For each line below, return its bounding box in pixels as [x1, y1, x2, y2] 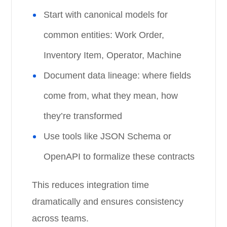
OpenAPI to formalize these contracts [44, 152, 195, 162]
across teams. [32, 213, 89, 223]
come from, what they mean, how [44, 91, 178, 101]
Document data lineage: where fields [44, 70, 192, 81]
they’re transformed [44, 111, 123, 121]
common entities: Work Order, [44, 30, 165, 40]
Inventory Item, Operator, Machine [44, 50, 182, 60]
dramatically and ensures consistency [32, 197, 184, 207]
